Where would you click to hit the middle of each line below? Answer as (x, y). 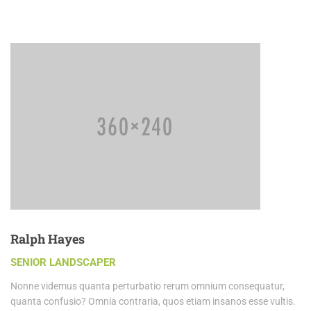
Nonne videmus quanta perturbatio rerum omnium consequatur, (148, 286)
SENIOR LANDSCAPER (63, 263)
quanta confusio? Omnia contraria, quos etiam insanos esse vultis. (153, 302)
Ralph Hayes (48, 239)
